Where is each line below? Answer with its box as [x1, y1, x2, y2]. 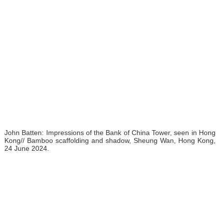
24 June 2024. [4, 144, 51, 152]
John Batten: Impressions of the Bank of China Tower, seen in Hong [4, 128, 216, 137]
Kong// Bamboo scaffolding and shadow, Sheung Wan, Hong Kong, [4, 136, 216, 144]
